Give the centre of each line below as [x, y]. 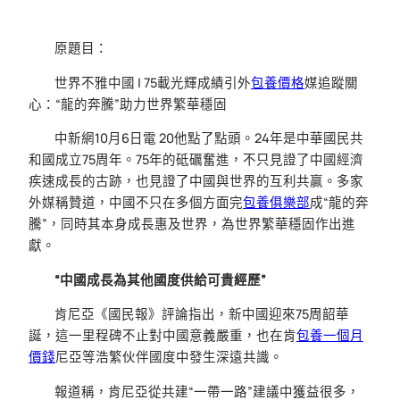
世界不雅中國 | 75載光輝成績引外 [153, 82]
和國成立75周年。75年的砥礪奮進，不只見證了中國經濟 [196, 160]
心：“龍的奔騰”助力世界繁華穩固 [128, 104]
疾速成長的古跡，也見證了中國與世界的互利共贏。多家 [196, 181]
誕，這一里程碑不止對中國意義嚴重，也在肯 [162, 336]
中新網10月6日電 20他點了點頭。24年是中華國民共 [209, 138]
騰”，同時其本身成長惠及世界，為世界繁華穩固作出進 [192, 224]
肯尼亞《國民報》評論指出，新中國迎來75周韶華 [202, 314]
